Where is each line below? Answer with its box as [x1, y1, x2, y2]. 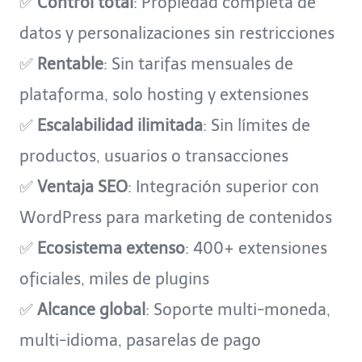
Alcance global [37, 300, 145, 320]
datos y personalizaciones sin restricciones [19, 23, 335, 44]
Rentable [37, 54, 103, 74]
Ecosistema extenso [37, 238, 185, 259]
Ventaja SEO [37, 177, 128, 197]
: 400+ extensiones [185, 238, 327, 259]
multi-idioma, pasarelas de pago [19, 330, 261, 351]
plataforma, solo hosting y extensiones [19, 85, 309, 105]
